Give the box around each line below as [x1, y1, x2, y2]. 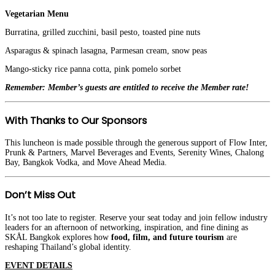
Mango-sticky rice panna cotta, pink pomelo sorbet [5, 64, 181, 74]
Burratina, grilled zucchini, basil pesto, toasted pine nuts [5, 28, 200, 37]
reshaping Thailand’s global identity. [5, 242, 131, 252]
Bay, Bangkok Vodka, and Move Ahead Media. [5, 157, 167, 167]
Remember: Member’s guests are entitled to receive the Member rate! [5, 83, 249, 93]
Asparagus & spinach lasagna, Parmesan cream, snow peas [5, 46, 207, 56]
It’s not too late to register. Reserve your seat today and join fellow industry [5, 212, 268, 222]
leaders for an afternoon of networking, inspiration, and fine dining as [5, 222, 248, 232]
